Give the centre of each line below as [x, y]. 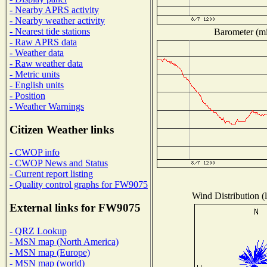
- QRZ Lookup [38, 231]
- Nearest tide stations [50, 31]
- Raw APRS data [43, 42]
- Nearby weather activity [57, 20]
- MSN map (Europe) [50, 252]
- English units [37, 85]
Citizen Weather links [62, 129]
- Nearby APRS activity [54, 10]
